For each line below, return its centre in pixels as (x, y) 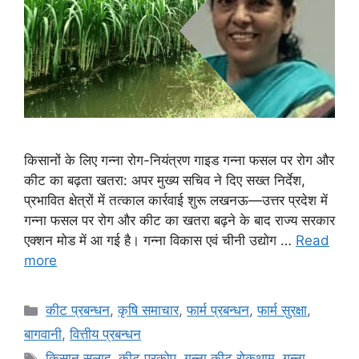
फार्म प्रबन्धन (218, 311)
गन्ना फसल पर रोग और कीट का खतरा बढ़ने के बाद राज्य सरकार (179, 221)
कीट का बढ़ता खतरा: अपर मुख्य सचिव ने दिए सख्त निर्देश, (165, 181)
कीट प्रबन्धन (78, 311)
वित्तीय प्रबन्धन (105, 335)
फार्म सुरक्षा (282, 311)
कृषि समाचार (149, 311)
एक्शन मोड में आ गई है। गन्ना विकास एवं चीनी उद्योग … (160, 241)
